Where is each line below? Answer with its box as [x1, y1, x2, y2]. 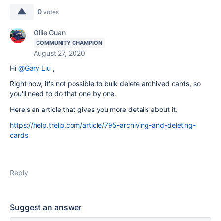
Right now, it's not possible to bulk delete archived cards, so [10, 79, 201, 88]
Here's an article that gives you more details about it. [10, 105, 178, 113]
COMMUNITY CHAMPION [36, 39, 102, 46]
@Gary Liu [18, 64, 51, 72]
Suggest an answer [10, 202, 82, 212]
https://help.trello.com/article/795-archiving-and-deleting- [10, 121, 196, 129]
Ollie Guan [34, 28, 66, 37]
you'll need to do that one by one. [10, 89, 117, 98]
